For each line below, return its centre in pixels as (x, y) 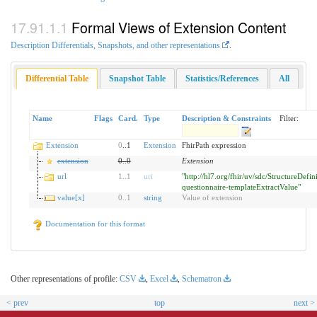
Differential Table (57, 78)
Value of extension (212, 198)
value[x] (71, 198)
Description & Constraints (226, 119)
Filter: (289, 119)
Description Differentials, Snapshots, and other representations (115, 45)
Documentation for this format (94, 224)
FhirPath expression (214, 145)
